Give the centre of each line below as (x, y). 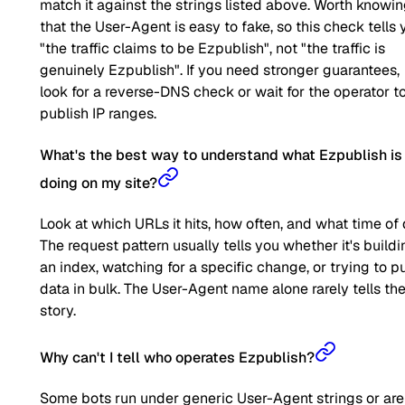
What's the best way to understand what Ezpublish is (221, 155)
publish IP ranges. (98, 114)
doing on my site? (99, 183)
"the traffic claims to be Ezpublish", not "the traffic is (212, 49)
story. (58, 310)
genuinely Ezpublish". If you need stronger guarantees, (220, 71)
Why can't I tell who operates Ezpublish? (177, 358)
